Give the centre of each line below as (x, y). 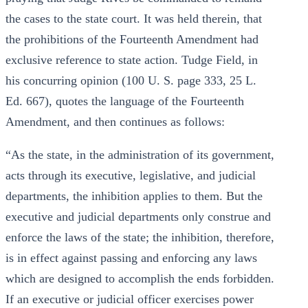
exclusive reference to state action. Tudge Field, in (132, 60)
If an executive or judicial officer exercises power (130, 299)
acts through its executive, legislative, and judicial (131, 175)
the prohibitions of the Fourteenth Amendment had (132, 39)
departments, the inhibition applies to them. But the (134, 196)
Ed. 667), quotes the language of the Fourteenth (125, 101)
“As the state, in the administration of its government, (140, 155)
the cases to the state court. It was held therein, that (134, 19)
